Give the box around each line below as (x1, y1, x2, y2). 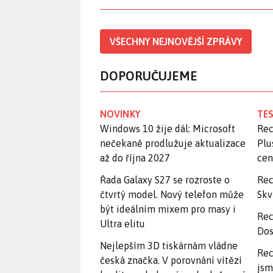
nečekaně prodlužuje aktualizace (100, 137, 246, 149)
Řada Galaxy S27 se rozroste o (100, 174, 230, 185)
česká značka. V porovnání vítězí (100, 254, 242, 266)
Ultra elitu (100, 218, 145, 229)
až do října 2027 (100, 152, 170, 163)
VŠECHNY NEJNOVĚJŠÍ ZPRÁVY (110, 35, 242, 47)
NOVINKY (100, 108, 140, 119)
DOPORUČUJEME (100, 68, 197, 83)
